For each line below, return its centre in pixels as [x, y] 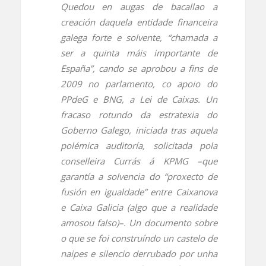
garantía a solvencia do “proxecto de [139, 176]
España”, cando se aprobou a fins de [139, 68]
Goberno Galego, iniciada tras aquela [139, 130]
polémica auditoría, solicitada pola [139, 145]
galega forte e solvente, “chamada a [139, 37]
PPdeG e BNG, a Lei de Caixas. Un [139, 99]
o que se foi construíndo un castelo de [139, 238]
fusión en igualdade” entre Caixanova [139, 191]
